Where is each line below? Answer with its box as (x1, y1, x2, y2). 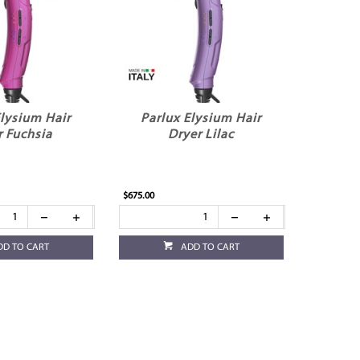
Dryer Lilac (168, 129, 235, 142)
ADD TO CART (180, 243, 239, 253)
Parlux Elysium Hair (141, 112, 262, 126)
